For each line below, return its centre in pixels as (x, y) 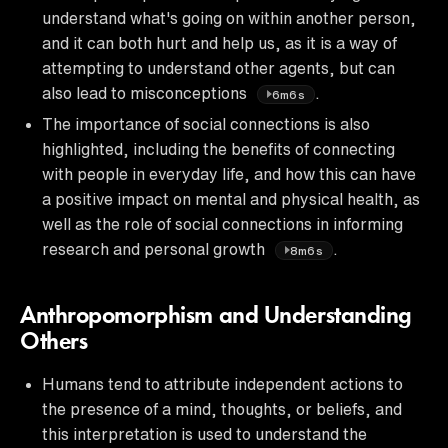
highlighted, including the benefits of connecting (218, 148)
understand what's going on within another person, (229, 17)
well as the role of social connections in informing (222, 223)
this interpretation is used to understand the (204, 433)
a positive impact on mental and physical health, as (231, 198)
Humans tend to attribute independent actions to (222, 383)
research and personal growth (155, 248)
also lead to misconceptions (146, 92)
